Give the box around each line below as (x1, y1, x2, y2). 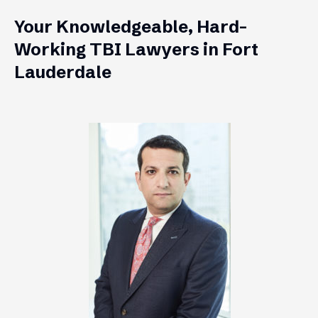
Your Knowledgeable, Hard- (14, 16, 247, 37)
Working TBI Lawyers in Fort (14, 38, 258, 60)
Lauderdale (14, 61, 111, 82)
